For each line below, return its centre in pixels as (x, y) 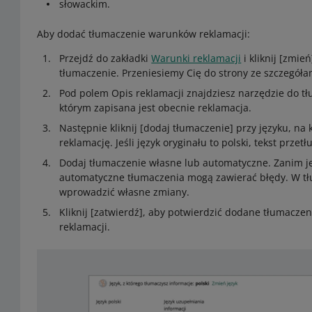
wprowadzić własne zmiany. (125, 192)
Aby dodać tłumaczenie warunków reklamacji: (144, 34)
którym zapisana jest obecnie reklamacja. (156, 108)
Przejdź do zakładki (106, 58)
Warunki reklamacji (196, 58)
